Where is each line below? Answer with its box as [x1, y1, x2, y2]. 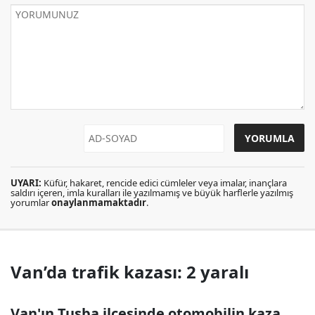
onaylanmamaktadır [51, 195, 146, 209]
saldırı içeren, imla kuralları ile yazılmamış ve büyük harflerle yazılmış [11, 186, 293, 199]
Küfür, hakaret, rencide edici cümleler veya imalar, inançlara [41, 176, 287, 189]
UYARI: [11, 176, 41, 189]
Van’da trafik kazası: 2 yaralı [11, 259, 249, 283]
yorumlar [11, 195, 51, 209]
